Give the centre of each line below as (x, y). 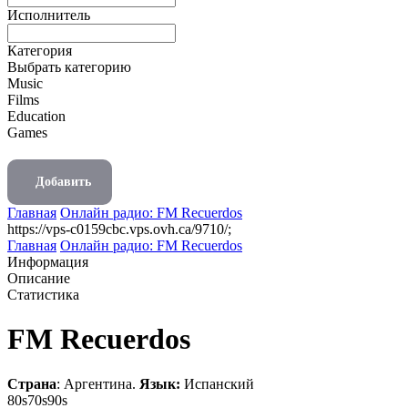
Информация (48, 262)
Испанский (219, 383)
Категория (40, 51)
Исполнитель (49, 15)
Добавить (63, 182)
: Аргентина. (98, 383)
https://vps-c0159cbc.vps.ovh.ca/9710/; (119, 229)
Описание (39, 278)
